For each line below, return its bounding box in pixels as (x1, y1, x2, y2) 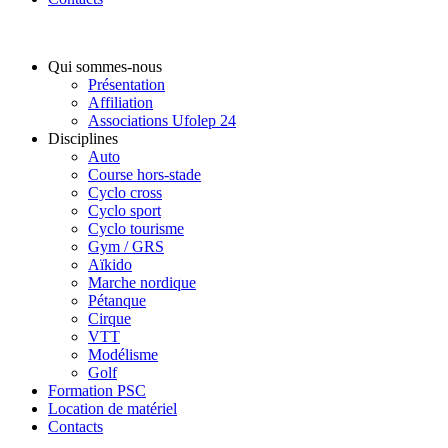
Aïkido (88, 256, 132, 273)
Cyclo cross (88, 184, 162, 201)
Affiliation (88, 94, 153, 111)
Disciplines (48, 130, 118, 147)
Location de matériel (48, 400, 177, 417)
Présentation (88, 76, 165, 93)
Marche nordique (88, 274, 196, 291)
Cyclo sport (88, 202, 161, 219)
